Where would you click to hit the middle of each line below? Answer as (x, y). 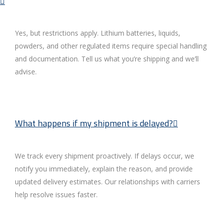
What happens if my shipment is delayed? (94, 123)
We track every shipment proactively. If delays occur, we (105, 156)
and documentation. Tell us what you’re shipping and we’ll (107, 59)
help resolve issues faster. (56, 195)
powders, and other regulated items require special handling (111, 46)
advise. (26, 72)
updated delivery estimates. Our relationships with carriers (108, 182)
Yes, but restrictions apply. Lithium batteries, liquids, (98, 33)
